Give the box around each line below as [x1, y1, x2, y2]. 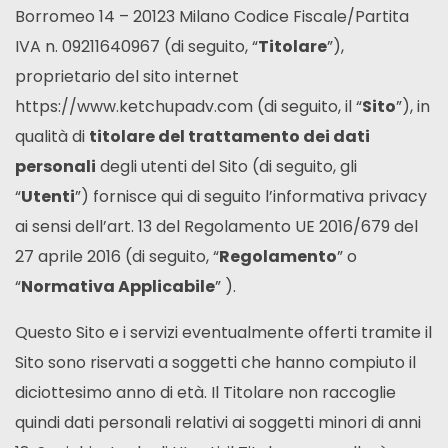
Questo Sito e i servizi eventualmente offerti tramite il [15, 320, 432, 344]
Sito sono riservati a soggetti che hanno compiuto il [15, 350, 416, 374]
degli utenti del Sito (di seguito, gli [96, 154, 357, 178]
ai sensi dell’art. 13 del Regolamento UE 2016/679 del [15, 214, 418, 238]
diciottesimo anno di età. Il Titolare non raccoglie [15, 380, 396, 404]
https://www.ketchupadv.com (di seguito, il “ [15, 94, 362, 118]
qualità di [15, 124, 89, 148]
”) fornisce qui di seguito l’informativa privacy [75, 184, 427, 208]
